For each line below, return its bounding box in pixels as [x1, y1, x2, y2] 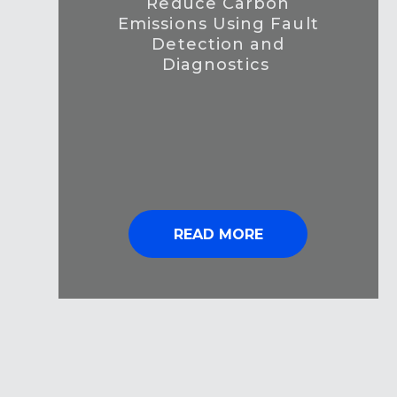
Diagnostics [161, 55, 275, 75]
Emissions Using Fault [118, 14, 319, 35]
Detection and [152, 35, 285, 55]
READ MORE [173, 226, 263, 244]
